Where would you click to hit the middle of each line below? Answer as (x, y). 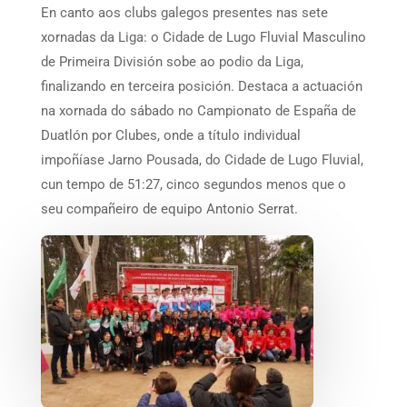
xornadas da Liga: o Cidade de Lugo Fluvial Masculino (203, 37)
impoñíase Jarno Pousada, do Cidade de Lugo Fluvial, (202, 159)
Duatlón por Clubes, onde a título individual (170, 135)
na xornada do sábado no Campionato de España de (198, 110)
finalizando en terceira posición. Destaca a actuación (201, 86)
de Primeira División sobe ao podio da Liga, (172, 61)
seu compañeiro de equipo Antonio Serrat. (169, 208)
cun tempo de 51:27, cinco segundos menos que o (193, 184)
